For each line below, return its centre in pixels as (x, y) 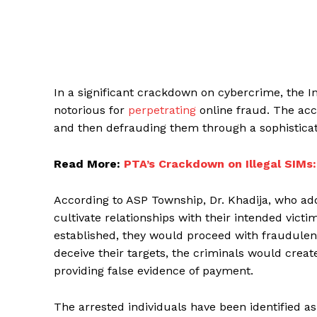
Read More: (89, 163)
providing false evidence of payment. (154, 270)
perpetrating (162, 110)
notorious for (91, 110)
